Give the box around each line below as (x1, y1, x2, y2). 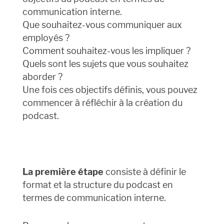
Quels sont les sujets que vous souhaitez (22, 58, 188, 69)
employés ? (22, 32, 69, 43)
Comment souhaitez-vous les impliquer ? (22, 45, 190, 56)
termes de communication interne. (22, 192, 166, 203)
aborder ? (22, 71, 62, 82)
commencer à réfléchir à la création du (22, 97, 182, 108)
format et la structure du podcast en (22, 179, 173, 190)
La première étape (22, 166, 103, 177)
